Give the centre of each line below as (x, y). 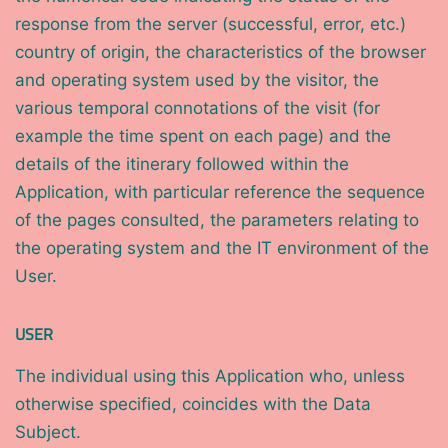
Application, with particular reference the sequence (220, 192)
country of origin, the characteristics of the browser (220, 52)
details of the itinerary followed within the (182, 164)
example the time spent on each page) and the (203, 136)
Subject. (48, 432)
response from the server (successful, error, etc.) (210, 24)
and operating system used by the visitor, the (197, 80)
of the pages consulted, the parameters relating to (217, 220)
